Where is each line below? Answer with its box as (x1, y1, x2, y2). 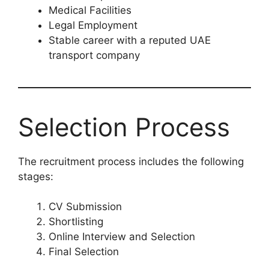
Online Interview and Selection (49, 231, 195, 243)
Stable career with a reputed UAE (49, 34, 211, 46)
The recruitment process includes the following (18, 155, 244, 168)
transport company (49, 49, 140, 61)
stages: (18, 170, 53, 183)
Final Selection (49, 246, 119, 258)
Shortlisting (49, 216, 103, 228)
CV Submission (49, 201, 122, 213)
